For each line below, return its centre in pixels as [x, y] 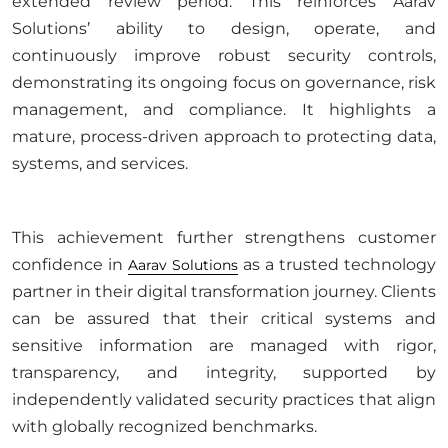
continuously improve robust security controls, [224, 55]
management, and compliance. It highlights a [224, 109]
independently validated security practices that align [224, 399]
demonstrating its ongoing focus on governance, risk [224, 82]
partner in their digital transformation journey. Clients [224, 291]
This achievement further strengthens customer [224, 237]
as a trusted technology [337, 264]
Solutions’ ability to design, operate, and [224, 28]
